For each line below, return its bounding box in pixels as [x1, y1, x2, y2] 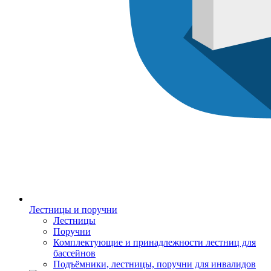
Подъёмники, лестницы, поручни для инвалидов [53, 259, 256, 270]
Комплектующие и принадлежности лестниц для [53, 237, 256, 248]
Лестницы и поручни [29, 204, 117, 215]
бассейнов [53, 248, 96, 259]
